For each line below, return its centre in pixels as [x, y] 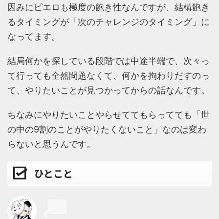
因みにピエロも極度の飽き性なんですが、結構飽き [109, 7]
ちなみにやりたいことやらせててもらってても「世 [109, 115]
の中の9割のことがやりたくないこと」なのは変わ [107, 130]
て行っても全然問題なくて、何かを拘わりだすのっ [109, 76]
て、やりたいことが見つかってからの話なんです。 [109, 90]
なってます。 [34, 37]
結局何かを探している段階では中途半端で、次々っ [109, 61]
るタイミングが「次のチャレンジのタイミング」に [109, 22]
